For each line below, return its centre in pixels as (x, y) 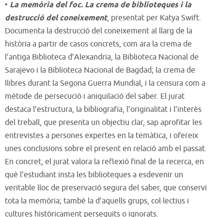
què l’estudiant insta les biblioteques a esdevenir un (94, 175)
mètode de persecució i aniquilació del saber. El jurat (95, 96)
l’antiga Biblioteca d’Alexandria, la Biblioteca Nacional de (102, 57)
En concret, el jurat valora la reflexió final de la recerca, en (104, 162)
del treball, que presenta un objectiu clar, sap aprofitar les (103, 122)
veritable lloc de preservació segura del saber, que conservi (106, 188)
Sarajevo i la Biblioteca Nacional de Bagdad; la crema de (100, 70)
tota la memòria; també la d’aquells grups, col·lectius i (97, 201)
